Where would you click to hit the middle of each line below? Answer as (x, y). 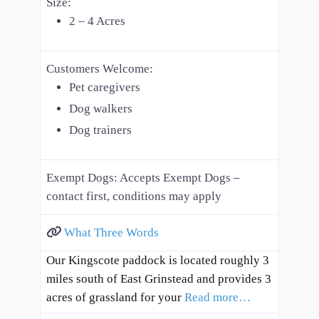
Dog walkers (101, 108)
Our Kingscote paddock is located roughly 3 (158, 260)
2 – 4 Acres (97, 21)
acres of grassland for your (115, 297)
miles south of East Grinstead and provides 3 (159, 278)
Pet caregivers (105, 87)
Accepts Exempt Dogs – (180, 177)
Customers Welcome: (100, 68)
